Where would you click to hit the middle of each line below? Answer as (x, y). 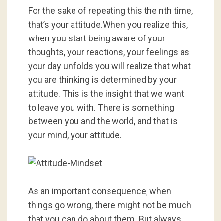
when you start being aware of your (96, 38)
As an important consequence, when (99, 191)
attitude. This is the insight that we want (106, 93)
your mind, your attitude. (75, 135)
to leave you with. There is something (101, 107)
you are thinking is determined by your (102, 80)
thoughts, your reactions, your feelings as (109, 52)
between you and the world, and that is (103, 121)
